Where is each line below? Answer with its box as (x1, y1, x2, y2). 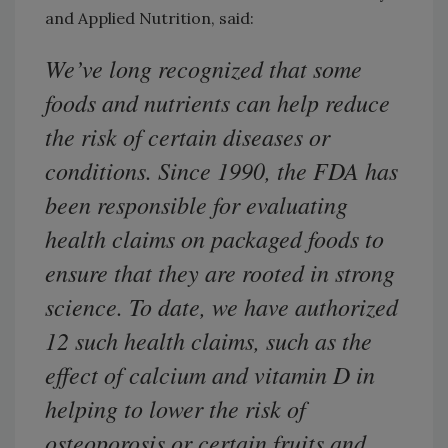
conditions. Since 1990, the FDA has (45, 154, 398, 187)
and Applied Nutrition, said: (45, 8, 254, 29)
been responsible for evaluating (45, 188, 348, 221)
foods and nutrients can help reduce (45, 86, 390, 119)
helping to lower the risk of (45, 392, 306, 425)
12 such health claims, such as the (45, 324, 372, 357)
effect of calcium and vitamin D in (45, 358, 375, 391)
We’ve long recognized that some (45, 52, 362, 85)
